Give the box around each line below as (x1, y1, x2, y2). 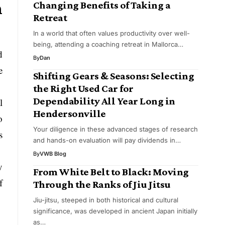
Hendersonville (33, 107, 106, 120)
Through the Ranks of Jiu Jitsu (33, 178, 171, 190)
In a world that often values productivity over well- (33, 29, 190, 37)
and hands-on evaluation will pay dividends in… (33, 136, 181, 144)
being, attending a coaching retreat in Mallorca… (33, 40, 183, 48)
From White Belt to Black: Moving (33, 165, 189, 178)
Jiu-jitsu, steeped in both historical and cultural (33, 195, 178, 204)
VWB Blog (39, 150, 66, 157)
